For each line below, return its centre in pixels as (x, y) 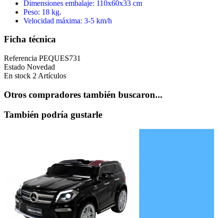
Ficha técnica (30, 39)
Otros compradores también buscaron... (83, 94)
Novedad (41, 67)
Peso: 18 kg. (42, 12)
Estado (15, 67)
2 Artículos (49, 76)
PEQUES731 (60, 58)
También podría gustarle (53, 114)
